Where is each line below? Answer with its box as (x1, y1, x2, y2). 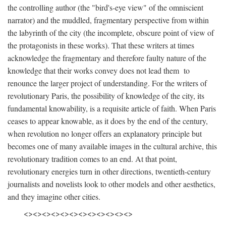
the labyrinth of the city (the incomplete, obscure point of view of (8, 27, 214, 38)
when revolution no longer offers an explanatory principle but (8, 128, 202, 139)
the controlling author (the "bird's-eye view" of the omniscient (8, 2, 203, 13)
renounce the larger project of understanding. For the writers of (8, 78, 207, 89)
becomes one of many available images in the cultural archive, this (8, 141, 217, 152)
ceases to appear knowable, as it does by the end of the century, (8, 116, 208, 127)
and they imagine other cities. (8, 191, 100, 202)
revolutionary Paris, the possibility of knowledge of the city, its (8, 90, 204, 101)
